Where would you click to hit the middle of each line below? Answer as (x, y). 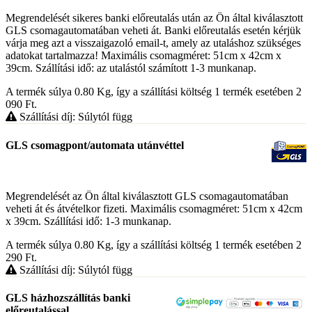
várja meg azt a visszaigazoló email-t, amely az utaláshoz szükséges (153, 43)
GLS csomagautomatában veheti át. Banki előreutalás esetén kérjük (153, 31)
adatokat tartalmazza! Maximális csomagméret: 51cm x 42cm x (143, 56)
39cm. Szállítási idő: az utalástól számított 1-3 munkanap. (131, 68)
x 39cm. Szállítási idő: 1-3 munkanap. (88, 221)
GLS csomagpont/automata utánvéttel (95, 145)
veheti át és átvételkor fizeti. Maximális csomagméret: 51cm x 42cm (154, 208)
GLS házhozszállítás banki (68, 298)
